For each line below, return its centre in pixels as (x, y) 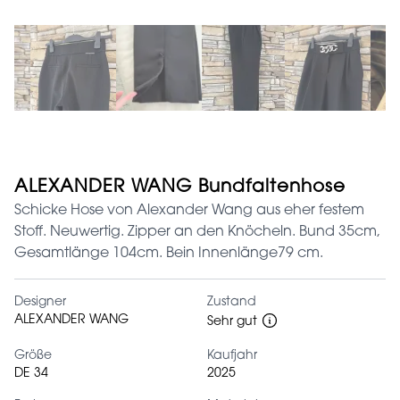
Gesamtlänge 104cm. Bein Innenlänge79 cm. (169, 253)
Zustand (232, 302)
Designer (40, 302)
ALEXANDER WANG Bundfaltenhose (180, 187)
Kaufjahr (232, 356)
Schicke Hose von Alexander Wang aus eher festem (189, 210)
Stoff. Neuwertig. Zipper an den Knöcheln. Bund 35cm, (197, 232)
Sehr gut (232, 322)
